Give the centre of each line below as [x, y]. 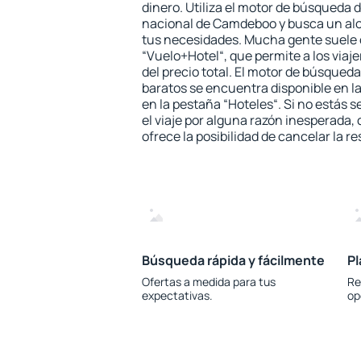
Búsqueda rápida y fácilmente [233, 260]
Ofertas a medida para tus [209, 282]
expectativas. [177, 295]
